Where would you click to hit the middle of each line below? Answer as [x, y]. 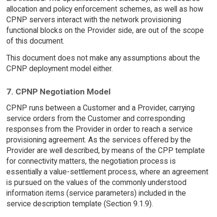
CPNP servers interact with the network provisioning [93, 20]
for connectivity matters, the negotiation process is [91, 161]
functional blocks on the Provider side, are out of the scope [105, 31]
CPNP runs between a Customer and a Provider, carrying [100, 108]
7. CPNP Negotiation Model [58, 91]
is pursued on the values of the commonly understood [96, 183]
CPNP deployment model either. [59, 68]
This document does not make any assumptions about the [103, 58]
